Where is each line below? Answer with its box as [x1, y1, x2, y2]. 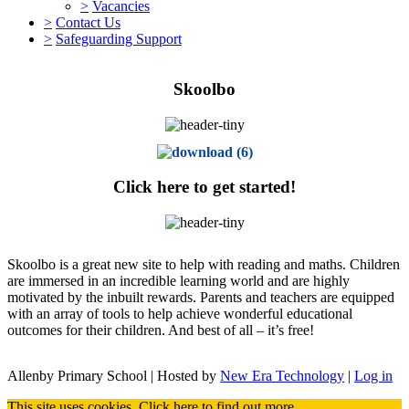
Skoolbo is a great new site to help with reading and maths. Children [7, 256, 400, 272]
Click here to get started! [113, 177, 296, 197]
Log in [354, 367, 393, 383]
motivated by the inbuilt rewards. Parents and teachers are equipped [7, 288, 394, 305]
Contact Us [56, 15, 121, 31]
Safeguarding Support [56, 31, 182, 47]
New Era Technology [220, 367, 344, 383]
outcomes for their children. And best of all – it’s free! [7, 321, 314, 338]
